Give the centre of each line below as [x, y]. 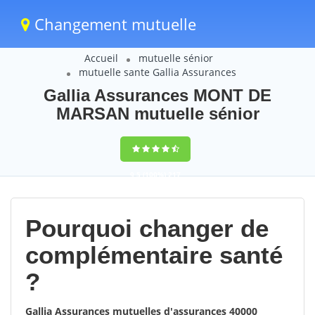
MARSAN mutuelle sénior [157, 114]
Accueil [101, 58]
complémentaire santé [154, 255]
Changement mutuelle [113, 24]
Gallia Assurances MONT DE [157, 95]
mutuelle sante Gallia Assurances [157, 72]
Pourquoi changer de [147, 228]
